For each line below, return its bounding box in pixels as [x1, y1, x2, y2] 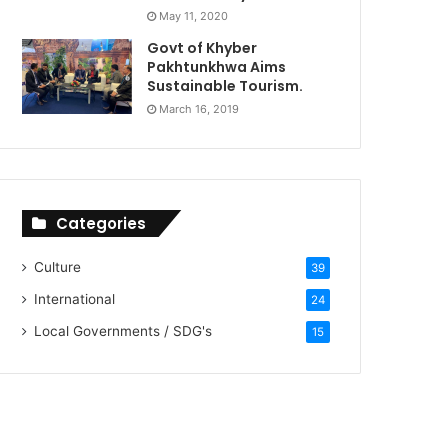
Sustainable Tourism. [147, 75, 304, 96]
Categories [56, 212, 147, 234]
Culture [34, 258, 82, 275]
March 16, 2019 [159, 101, 240, 116]
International [34, 290, 116, 307]
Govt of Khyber [147, 37, 258, 58]
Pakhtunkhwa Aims [147, 56, 287, 77]
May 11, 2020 [159, 8, 229, 23]
